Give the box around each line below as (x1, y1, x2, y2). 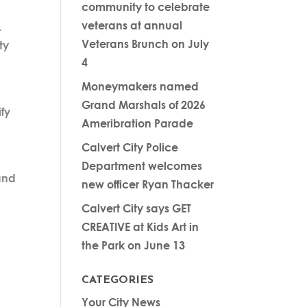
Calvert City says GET (82, 201, 192, 215)
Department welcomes (82, 159, 203, 173)
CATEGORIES (82, 275, 154, 286)
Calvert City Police (82, 140, 179, 154)
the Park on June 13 (82, 238, 186, 252)
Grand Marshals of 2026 (82, 98, 206, 112)
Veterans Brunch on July (82, 37, 210, 51)
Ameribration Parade (82, 116, 194, 130)
